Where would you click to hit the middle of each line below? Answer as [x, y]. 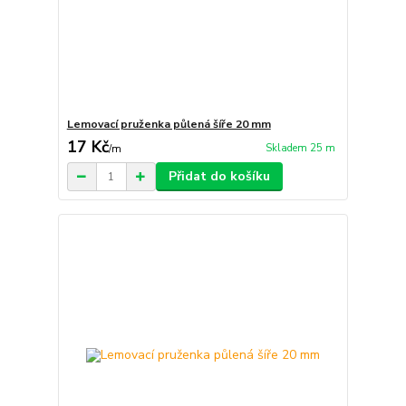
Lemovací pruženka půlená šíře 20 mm [169, 125]
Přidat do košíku [219, 177]
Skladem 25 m [300, 148]
